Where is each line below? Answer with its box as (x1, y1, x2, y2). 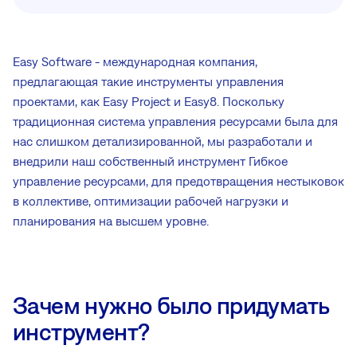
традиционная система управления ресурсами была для (13, 114, 338, 128)
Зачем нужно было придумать (13, 291, 329, 319)
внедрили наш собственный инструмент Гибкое (13, 154, 288, 168)
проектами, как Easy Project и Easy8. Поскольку (13, 94, 284, 108)
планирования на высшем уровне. (13, 214, 209, 228)
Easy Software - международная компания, (13, 54, 257, 69)
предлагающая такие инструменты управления (13, 74, 284, 88)
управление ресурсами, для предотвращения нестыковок (13, 174, 344, 188)
